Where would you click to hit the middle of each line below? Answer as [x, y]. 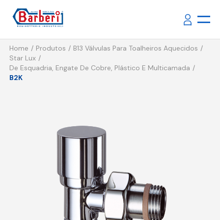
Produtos [51, 48]
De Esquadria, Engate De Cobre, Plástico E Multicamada [99, 68]
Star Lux [22, 58]
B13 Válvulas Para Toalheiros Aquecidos [135, 48]
